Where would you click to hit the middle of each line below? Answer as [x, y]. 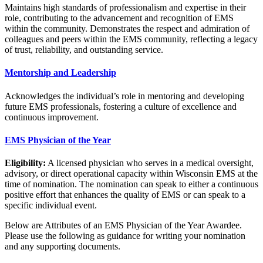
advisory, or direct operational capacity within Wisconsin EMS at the [131, 174]
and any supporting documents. [63, 247]
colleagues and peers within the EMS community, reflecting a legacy [131, 39]
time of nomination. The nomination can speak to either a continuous [131, 184]
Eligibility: [25, 163]
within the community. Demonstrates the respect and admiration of [127, 29]
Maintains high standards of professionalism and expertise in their [125, 8]
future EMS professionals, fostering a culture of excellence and [121, 106]
